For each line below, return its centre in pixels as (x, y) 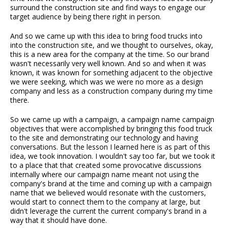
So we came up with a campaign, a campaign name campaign (112, 120)
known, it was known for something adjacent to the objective (111, 73)
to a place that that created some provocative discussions (106, 165)
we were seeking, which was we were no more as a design (107, 82)
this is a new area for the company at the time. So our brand (110, 54)
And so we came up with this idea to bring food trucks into (106, 36)
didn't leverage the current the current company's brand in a (108, 211)
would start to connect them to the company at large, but (105, 202)
